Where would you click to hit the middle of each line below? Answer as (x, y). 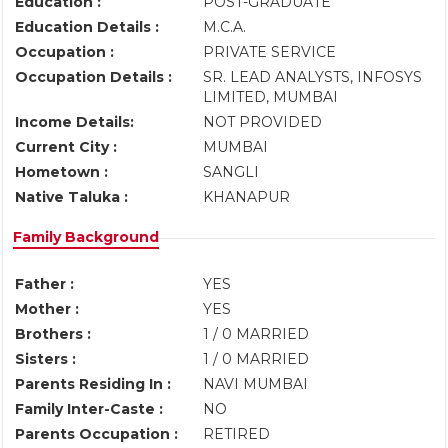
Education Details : (87, 27)
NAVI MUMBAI (257, 384)
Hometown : (61, 172)
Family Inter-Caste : (89, 409)
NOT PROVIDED (264, 122)
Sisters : (45, 359)
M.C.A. (226, 27)
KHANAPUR (248, 197)
